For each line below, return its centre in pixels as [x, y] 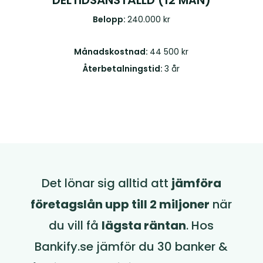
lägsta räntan [144, 226]
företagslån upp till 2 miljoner [120, 205]
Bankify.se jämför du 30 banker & [131, 247]
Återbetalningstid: [124, 69]
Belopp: [110, 20]
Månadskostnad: [112, 52]
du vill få [75, 226]
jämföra [196, 183]
